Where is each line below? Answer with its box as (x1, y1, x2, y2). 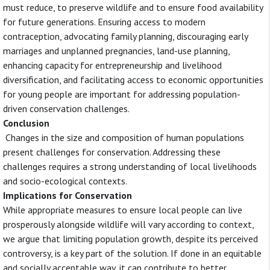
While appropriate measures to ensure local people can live (3, 204, 242, 216)
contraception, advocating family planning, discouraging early (3, 30, 248, 42)
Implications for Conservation (3, 189, 132, 201)
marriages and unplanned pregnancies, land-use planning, (3, 45, 230, 57)
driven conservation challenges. (3, 102, 130, 115)
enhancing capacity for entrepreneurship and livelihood (3, 59, 222, 71)
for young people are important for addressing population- (3, 88, 240, 100)
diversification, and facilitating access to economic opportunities (3, 74, 263, 86)
